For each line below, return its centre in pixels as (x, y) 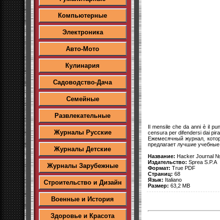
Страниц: (160, 174)
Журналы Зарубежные (82, 166)
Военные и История (82, 199)
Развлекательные (82, 116)
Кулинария (82, 66)
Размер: (158, 185)
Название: (162, 156)
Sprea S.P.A (202, 162)
